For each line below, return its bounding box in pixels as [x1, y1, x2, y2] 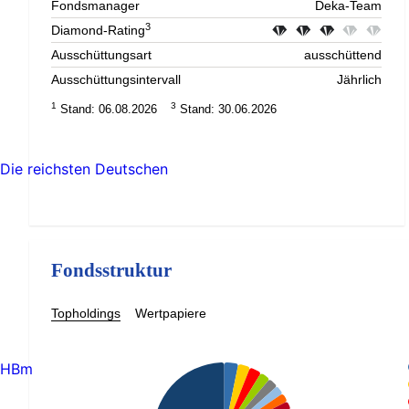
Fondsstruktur [51, 259, 172, 280]
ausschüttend [304, 47, 382, 63]
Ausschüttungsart [51, 47, 152, 63]
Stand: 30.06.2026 [176, 102, 277, 117]
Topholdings [51, 306, 121, 321]
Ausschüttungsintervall [51, 72, 181, 88]
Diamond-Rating [51, 23, 145, 38]
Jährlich [337, 72, 382, 88]
